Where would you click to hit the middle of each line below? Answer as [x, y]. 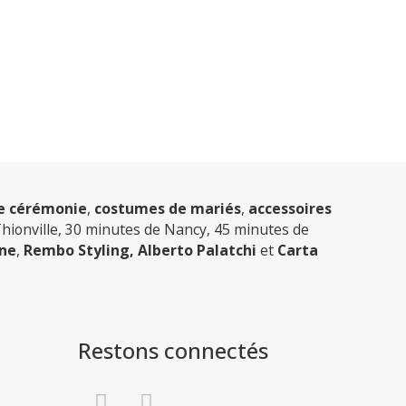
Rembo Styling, [78, 250]
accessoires [290, 208]
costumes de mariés [168, 208]
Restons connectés [173, 351]
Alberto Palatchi [198, 250]
